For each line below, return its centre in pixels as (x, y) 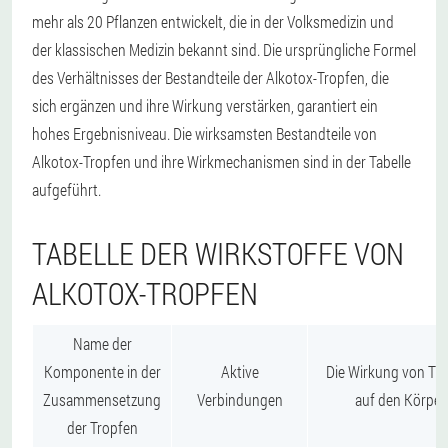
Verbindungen (239, 399)
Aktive (239, 371)
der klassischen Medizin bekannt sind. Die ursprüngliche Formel (224, 49)
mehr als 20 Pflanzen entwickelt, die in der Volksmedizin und (213, 21)
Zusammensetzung (102, 399)
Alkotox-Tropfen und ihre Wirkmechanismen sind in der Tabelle (221, 161)
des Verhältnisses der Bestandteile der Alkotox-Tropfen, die (210, 77)
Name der (102, 343)
